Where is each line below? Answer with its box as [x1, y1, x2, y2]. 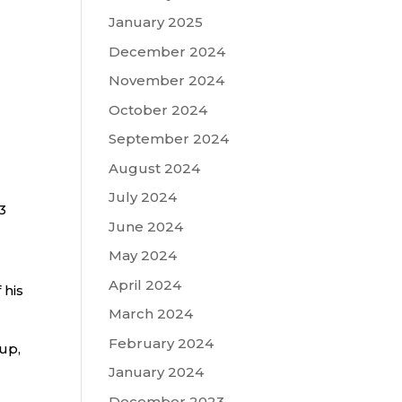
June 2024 [108, 217, 183, 235]
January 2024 [108, 363, 204, 380]
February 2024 [108, 334, 214, 352]
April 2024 [108, 275, 181, 293]
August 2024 [108, 159, 200, 177]
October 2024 [108, 100, 207, 118]
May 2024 [108, 247, 177, 264]
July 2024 [108, 188, 177, 205]
